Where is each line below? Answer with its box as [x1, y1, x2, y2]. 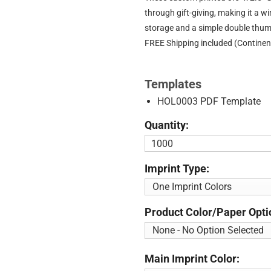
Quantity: [145, 119, 189, 132]
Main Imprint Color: [145, 252, 240, 266]
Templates [145, 77, 201, 92]
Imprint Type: [145, 162, 209, 175]
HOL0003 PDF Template [157, 96, 261, 108]
